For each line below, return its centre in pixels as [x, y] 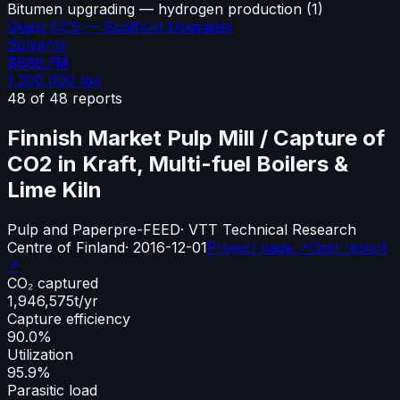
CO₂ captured [53, 283]
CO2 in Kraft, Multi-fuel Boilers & [178, 163]
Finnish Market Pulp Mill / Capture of [196, 137]
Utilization [40, 354]
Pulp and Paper [60, 229]
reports [95, 98]
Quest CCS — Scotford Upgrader [120, 26]
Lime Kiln [54, 189]
